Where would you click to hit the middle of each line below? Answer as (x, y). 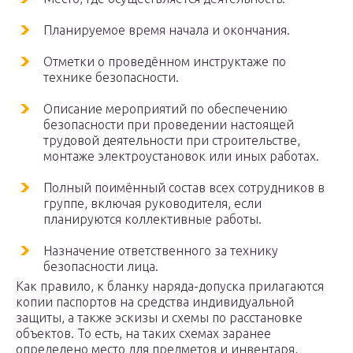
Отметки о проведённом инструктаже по (165, 62)
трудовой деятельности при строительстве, (172, 141)
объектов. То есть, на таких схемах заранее (143, 334)
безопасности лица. (101, 267)
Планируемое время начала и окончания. (167, 30)
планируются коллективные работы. (152, 219)
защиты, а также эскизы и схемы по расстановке (159, 318)
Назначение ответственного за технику (161, 251)
